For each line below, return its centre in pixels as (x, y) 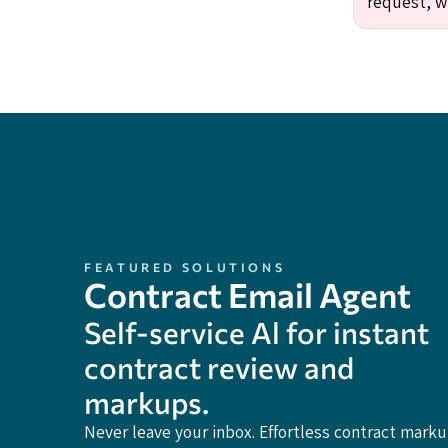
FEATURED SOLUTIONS (185, 267)
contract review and (219, 367)
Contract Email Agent (247, 295)
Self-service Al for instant (256, 332)
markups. (146, 402)
